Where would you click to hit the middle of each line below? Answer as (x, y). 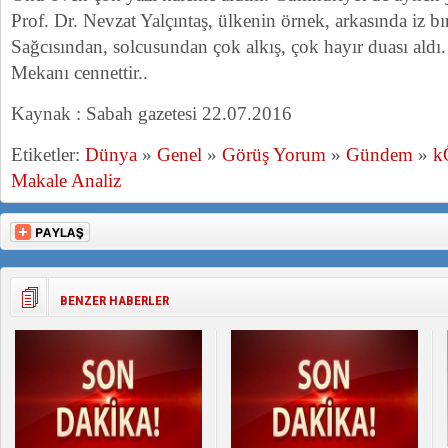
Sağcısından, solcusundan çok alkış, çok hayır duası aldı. (228, 46)
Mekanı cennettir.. (79, 72)
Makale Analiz (66, 180)
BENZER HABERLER (114, 300)
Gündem (379, 154)
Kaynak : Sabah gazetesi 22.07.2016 (151, 113)
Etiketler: (48, 154)
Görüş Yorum (274, 154)
